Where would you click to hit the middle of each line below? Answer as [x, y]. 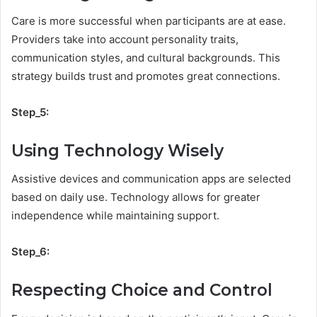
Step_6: [30, 252]
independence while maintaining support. [117, 216]
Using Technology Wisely [117, 150]
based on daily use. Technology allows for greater [136, 197]
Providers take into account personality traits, [125, 39]
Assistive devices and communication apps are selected [151, 179]
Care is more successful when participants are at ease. [149, 21]
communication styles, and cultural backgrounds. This [146, 57]
